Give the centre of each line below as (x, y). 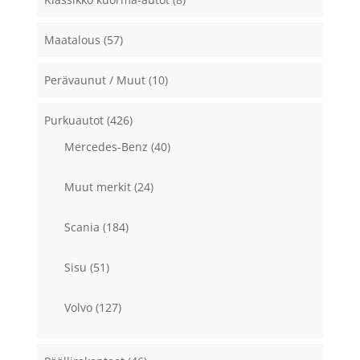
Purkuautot (74, 121)
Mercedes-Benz (106, 147)
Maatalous (72, 40)
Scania (82, 227)
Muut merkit (97, 187)
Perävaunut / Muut (94, 80)
